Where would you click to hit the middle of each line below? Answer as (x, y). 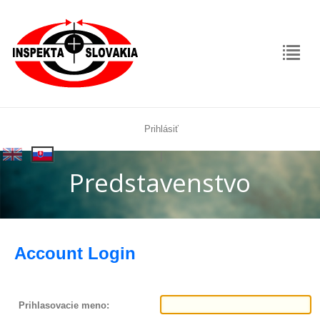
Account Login (75, 253)
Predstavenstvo (160, 182)
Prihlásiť (161, 129)
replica (23, 165)
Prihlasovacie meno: (64, 305)
